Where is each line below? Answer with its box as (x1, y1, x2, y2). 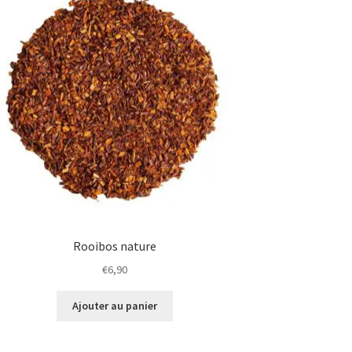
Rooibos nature (73, 238, 157, 255)
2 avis (190, 173, 219, 187)
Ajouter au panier (72, 299, 158, 313)
